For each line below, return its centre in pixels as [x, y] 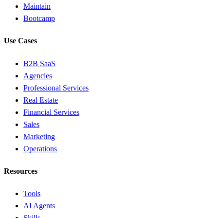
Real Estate [41, 100]
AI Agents [39, 206]
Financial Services [51, 112]
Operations [40, 148]
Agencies [38, 75]
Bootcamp [39, 18]
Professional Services [56, 88]
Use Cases [20, 41]
